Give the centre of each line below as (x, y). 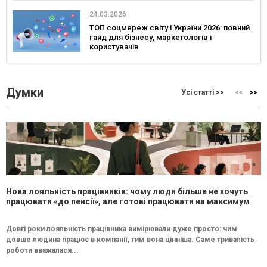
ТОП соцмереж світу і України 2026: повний (170, 27)
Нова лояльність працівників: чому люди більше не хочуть (127, 191)
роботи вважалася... (42, 250)
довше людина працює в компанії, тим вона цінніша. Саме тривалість (130, 239)
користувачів (114, 46)
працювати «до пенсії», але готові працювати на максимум (128, 201)
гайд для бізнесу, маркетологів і (150, 37)
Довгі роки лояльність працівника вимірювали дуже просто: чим (122, 229)
